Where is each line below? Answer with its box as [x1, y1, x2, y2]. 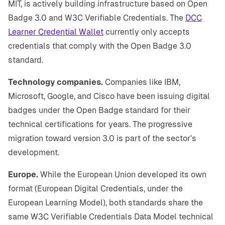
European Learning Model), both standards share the [8, 198, 203, 208]
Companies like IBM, [103, 77, 180, 87]
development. [8, 148, 59, 158]
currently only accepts [103, 27, 190, 37]
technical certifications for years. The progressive [8, 120, 192, 130]
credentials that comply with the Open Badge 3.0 [8, 41, 191, 51]
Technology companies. [8, 77, 103, 87]
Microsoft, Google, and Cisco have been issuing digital [8, 91, 210, 101]
